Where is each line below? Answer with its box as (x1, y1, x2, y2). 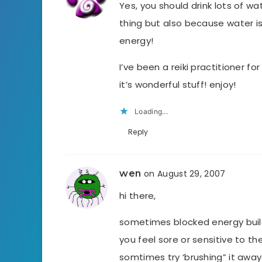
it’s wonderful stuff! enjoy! (119, 78, 236, 91)
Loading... (135, 107, 168, 116)
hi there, (119, 189, 156, 202)
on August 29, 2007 (144, 168, 226, 180)
